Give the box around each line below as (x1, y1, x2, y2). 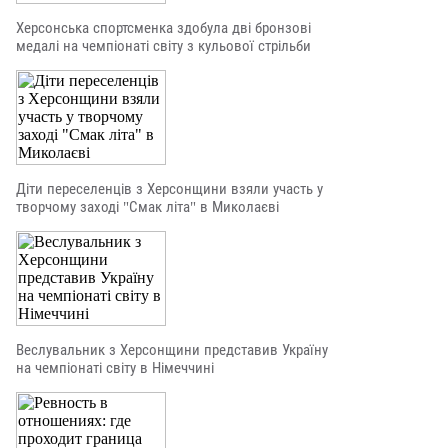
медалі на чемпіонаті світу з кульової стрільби (16, 38, 311, 54)
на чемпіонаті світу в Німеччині (16, 360, 214, 376)
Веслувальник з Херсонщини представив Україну (16, 342, 328, 358)
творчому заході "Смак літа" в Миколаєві (16, 199, 279, 215)
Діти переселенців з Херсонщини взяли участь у (16, 181, 323, 197)
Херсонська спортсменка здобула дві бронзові (16, 20, 311, 36)
